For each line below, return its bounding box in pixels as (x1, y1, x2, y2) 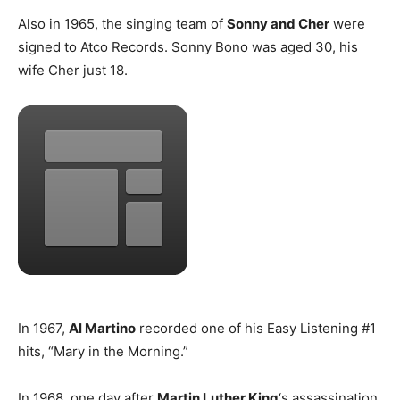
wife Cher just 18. (18, 61, 128, 79)
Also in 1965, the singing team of (18, 14, 227, 32)
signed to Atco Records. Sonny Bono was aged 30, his (18, 37, 358, 55)
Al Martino (69, 319, 136, 337)
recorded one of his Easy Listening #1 (136, 319, 376, 337)
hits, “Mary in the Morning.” (18, 342, 188, 360)
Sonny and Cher (227, 14, 329, 32)
